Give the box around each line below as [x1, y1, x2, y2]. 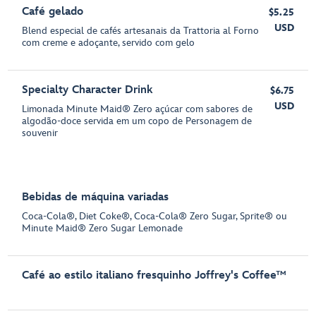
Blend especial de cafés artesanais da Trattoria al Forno [22, 25, 260, 37]
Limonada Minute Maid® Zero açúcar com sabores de [22, 103, 253, 115]
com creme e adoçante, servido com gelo [22, 37, 195, 49]
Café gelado [22, 5, 84, 18]
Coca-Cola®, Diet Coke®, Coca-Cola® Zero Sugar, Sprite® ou [22, 210, 288, 222]
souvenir [22, 127, 59, 139]
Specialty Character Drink [22, 83, 154, 97]
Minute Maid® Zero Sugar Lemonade [22, 222, 183, 234]
